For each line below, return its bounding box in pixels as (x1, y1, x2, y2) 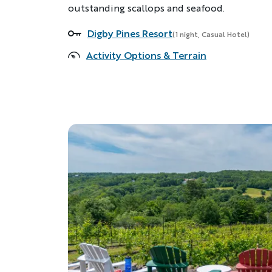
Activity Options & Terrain (86, 48, 206, 63)
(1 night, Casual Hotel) (172, 29, 250, 40)
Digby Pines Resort (87, 26, 172, 41)
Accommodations (68, 27, 148, 42)
